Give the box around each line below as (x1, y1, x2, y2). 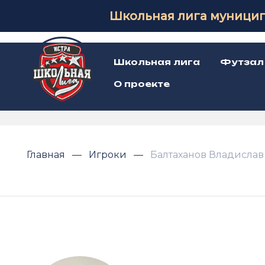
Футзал (220, 57, 264, 67)
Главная (27, 149, 67, 160)
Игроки (89, 149, 129, 160)
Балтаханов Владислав (150, 149, 264, 160)
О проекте (114, 79, 170, 89)
